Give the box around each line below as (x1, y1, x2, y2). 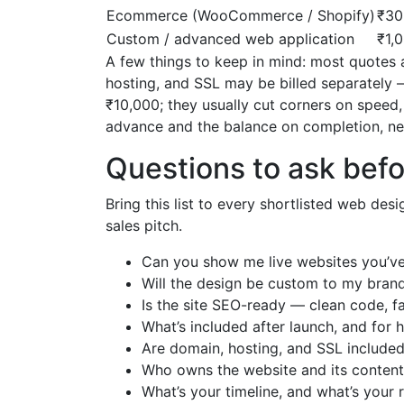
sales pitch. (106, 216, 182, 234)
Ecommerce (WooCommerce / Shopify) (106, 5, 375, 24)
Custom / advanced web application (106, 29, 354, 48)
